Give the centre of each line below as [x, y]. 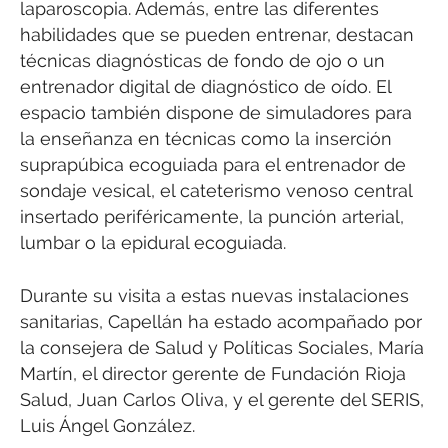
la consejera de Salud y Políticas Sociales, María [222, 347]
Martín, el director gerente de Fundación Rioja [213, 373]
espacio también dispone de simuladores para [216, 113]
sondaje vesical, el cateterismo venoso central [216, 191]
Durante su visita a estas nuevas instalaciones [214, 295]
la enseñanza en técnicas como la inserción [206, 139]
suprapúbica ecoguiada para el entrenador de [213, 165]
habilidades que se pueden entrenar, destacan [217, 35]
